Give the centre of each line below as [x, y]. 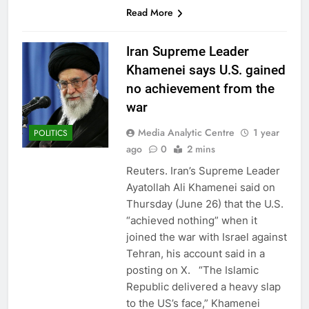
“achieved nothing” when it [191, 220]
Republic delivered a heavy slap [203, 286]
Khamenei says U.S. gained [206, 70]
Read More [149, 12]
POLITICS [51, 133]
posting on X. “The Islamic [192, 270]
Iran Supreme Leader [187, 51]
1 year [266, 132]
